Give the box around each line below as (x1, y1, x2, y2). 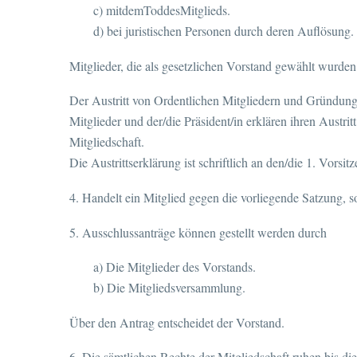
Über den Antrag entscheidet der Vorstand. (69, 313, 284, 331)
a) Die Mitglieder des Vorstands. (93, 258, 256, 276)
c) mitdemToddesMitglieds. (93, 2, 230, 19)
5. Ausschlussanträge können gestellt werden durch (69, 223, 327, 241)
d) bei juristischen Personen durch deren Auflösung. (93, 22, 354, 40)
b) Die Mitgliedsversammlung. (93, 279, 245, 296)
